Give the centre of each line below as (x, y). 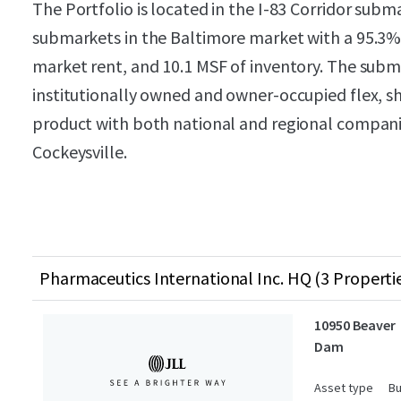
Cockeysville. (80, 152)
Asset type (344, 388)
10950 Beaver (355, 325)
